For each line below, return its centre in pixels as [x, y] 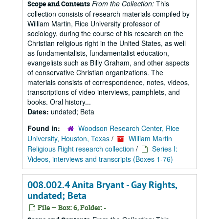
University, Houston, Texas [68, 138]
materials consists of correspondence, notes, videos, [109, 82]
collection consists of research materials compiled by [109, 14]
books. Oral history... [59, 102]
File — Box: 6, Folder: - [71, 208]
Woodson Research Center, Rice [129, 128]
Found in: [45, 128]
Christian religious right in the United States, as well [107, 43]
